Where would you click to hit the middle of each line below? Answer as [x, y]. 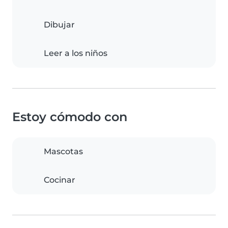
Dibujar [59, 25]
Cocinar [60, 180]
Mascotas [63, 151]
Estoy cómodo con [70, 117]
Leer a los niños [76, 53]
